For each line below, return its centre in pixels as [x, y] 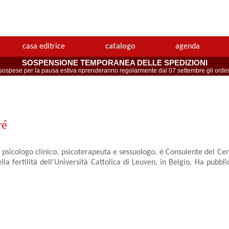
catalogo [120, 47]
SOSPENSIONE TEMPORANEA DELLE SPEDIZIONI [114, 63]
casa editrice [44, 47]
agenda [187, 47]
